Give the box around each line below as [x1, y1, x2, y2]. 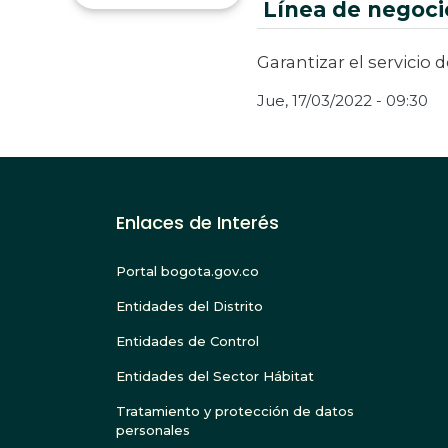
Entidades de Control [116, 333, 259, 350]
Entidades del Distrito [116, 298, 263, 315]
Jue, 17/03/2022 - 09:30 [257, 91, 428, 111]
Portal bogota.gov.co [116, 263, 259, 280]
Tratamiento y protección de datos [116, 403, 354, 420]
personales [116, 422, 190, 439]
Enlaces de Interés [116, 210, 279, 236]
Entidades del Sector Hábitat [116, 368, 314, 385]
